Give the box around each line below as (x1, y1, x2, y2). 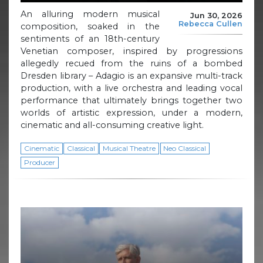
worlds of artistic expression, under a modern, (21, 107, 242, 118)
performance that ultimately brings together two (21, 95, 242, 106)
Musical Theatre (103, 143, 156, 153)
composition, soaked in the (21, 21, 160, 32)
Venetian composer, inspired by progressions (21, 45, 242, 56)
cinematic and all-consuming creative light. (21, 119, 204, 130)
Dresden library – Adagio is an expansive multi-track (21, 70, 242, 81)
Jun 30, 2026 (190, 11, 242, 21)
